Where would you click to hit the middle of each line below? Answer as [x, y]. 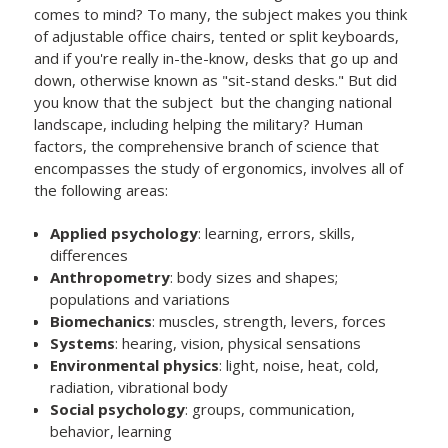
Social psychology [118, 409]
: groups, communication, [270, 409]
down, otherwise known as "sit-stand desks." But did [216, 80]
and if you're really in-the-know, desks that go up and [216, 58]
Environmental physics [135, 365]
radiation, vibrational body [139, 387]
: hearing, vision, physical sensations [238, 343]
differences [89, 255]
